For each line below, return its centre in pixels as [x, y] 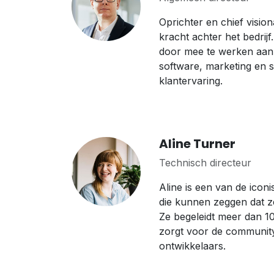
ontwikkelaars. [192, 246]
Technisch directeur [205, 163]
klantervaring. [191, 81]
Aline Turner [197, 144]
